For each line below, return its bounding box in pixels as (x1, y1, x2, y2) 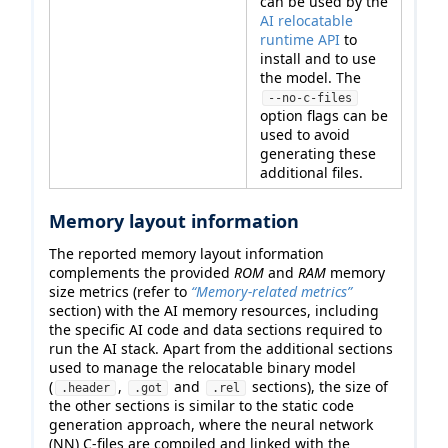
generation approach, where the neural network (49, 414, 373, 434)
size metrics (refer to (49, 281, 191, 301)
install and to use (260, 48, 376, 68)
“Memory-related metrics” (191, 281, 352, 301)
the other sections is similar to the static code (49, 395, 354, 415)
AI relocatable (260, 10, 353, 30)
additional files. (260, 162, 363, 182)
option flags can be (260, 105, 388, 125)
